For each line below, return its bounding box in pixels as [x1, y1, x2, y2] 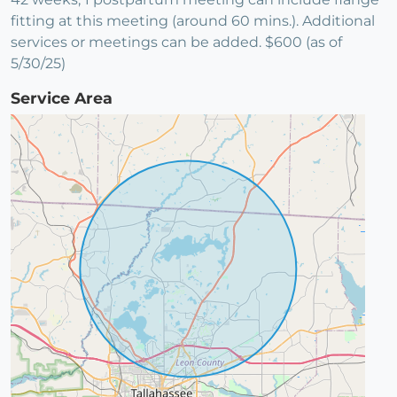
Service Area [11, 89, 113, 108]
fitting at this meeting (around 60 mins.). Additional [11, 12, 375, 30]
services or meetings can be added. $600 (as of [11, 34, 342, 51]
